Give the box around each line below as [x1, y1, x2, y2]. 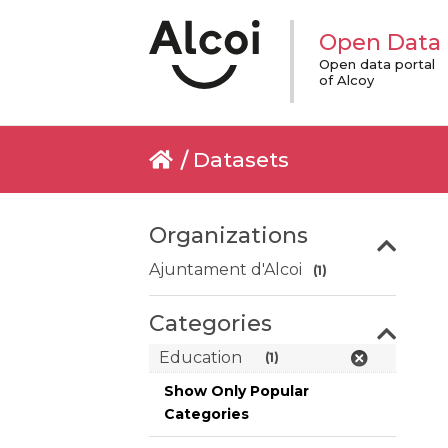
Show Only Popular [164, 382, 310, 400]
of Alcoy [318, 72, 374, 88]
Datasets [193, 147, 290, 172]
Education [159, 348, 243, 367]
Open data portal [318, 56, 435, 72]
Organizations [149, 222, 309, 249]
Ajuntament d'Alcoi [149, 260, 303, 279]
